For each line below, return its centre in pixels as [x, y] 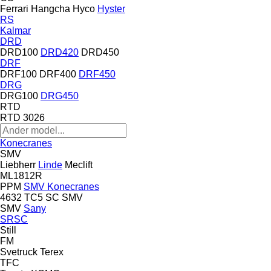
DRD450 [100, 52]
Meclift [79, 165]
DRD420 [60, 52]
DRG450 [60, 96]
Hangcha [51, 8]
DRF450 [97, 74]
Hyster [111, 8]
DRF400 [58, 74]
